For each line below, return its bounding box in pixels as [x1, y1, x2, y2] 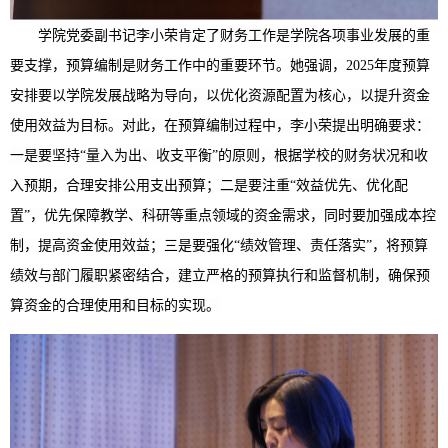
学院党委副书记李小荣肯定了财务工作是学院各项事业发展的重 [38, 27, 430, 43]
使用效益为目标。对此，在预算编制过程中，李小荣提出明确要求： [10, 117, 430, 133]
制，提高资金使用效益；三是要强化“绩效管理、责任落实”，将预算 [10, 237, 428, 253]
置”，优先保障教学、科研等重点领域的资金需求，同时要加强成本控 [10, 207, 436, 223]
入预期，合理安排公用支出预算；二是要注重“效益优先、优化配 [10, 177, 408, 193]
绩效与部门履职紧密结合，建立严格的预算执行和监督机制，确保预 [10, 267, 430, 283]
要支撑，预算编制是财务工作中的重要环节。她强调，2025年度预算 [10, 57, 430, 73]
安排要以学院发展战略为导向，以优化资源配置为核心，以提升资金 [10, 87, 430, 103]
